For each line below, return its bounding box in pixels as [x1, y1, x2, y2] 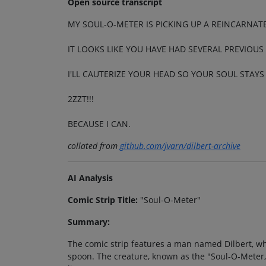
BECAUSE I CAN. [68, 118, 131, 130]
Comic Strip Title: [68, 194, 138, 206]
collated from [68, 140, 120, 152]
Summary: [68, 216, 110, 228]
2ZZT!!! [68, 93, 94, 105]
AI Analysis [68, 172, 113, 184]
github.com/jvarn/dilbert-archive [120, 140, 240, 152]
